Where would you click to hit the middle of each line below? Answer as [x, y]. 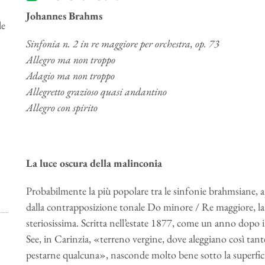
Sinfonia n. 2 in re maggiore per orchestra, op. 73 [122, 43]
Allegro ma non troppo [70, 59]
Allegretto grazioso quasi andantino [96, 91]
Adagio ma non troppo [70, 75]
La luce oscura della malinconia [94, 163]
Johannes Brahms [64, 16]
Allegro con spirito [62, 107]
